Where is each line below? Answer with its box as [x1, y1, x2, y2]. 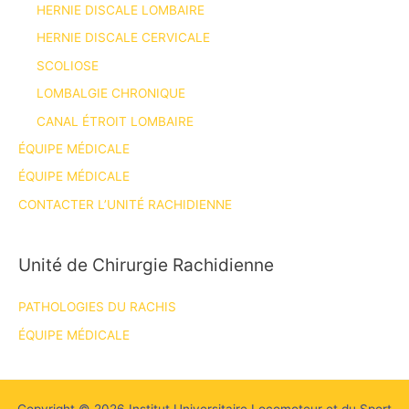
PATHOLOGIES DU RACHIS [18, 299, 176, 315]
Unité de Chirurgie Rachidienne [18, 254, 274, 277]
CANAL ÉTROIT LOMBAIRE [37, 113, 194, 129]
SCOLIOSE [37, 58, 99, 73]
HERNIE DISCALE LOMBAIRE [37, 3, 204, 18]
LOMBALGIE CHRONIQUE [37, 86, 185, 101]
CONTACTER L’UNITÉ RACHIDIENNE [18, 196, 232, 212]
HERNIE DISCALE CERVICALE [37, 30, 210, 46]
